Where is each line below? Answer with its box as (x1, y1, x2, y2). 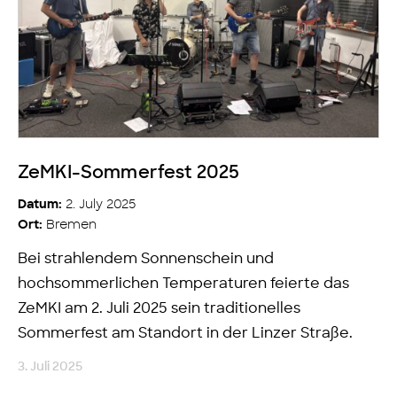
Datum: (18, 198, 62, 213)
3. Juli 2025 (18, 360, 82, 374)
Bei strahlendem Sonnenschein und (18, 252, 274, 267)
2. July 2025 (62, 198, 136, 212)
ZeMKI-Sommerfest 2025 (18, 164, 240, 183)
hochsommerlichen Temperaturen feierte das (18, 276, 349, 292)
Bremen (43, 218, 97, 232)
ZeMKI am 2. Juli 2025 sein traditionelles (18, 301, 300, 316)
